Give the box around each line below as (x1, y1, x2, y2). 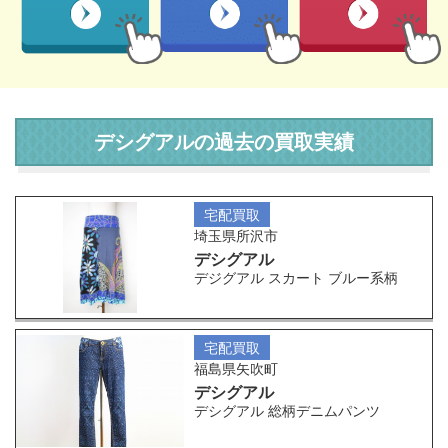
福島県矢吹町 (193, 360, 278, 378)
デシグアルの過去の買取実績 (94, 129, 354, 154)
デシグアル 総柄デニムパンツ (193, 402, 380, 420)
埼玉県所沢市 (193, 226, 278, 244)
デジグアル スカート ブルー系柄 (193, 268, 398, 286)
